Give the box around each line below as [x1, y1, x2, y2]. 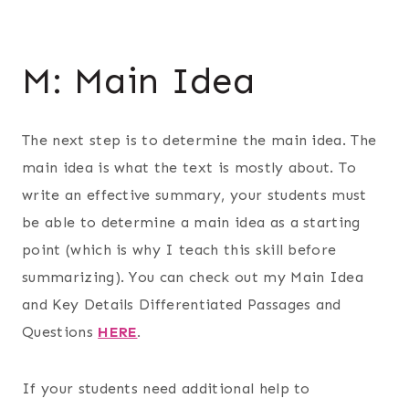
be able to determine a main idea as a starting [22, 213, 361, 231]
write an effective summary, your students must [22, 185, 367, 204]
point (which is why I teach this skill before [22, 240, 337, 258]
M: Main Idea [22, 58, 255, 103]
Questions [22, 322, 99, 341]
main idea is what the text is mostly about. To [22, 158, 357, 176]
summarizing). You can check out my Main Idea [22, 267, 364, 286]
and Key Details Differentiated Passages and [22, 295, 341, 313]
